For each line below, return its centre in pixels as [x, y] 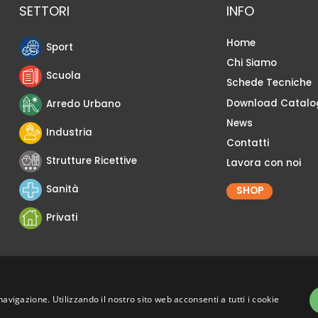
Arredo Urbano [84, 104]
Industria [70, 133]
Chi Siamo [252, 63]
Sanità [63, 190]
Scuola [64, 76]
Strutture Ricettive [92, 161]
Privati [62, 218]
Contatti [248, 143]
